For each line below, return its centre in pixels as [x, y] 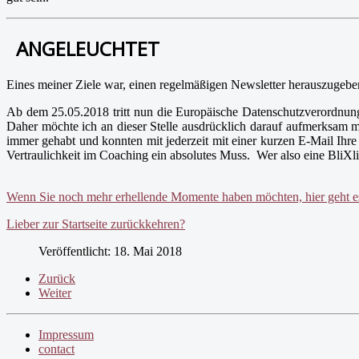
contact [56, 349]
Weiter [55, 293]
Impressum [66, 335]
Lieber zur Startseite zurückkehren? [96, 224]
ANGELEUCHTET [88, 49]
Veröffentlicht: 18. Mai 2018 [110, 252]
